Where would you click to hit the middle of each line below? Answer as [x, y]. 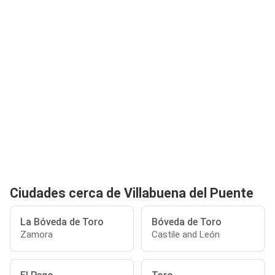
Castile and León [186, 234]
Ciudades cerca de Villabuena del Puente [132, 193]
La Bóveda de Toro [62, 222]
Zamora [37, 234]
